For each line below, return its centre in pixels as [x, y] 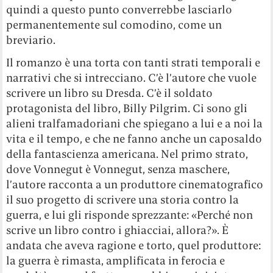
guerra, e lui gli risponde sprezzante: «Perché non [130, 215]
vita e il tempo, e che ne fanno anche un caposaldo [134, 139]
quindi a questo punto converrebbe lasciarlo [119, 10]
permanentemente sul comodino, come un [114, 25]
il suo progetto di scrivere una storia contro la [123, 200]
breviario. [31, 40]
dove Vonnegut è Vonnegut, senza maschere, [118, 169]
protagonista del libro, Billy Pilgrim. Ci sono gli [127, 108]
